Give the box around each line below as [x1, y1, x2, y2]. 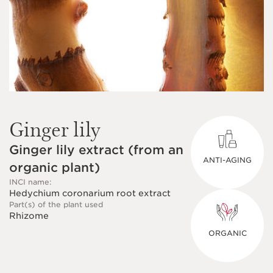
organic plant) [9, 160, 100, 175]
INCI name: [9, 177, 51, 186]
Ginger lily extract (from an [9, 143, 183, 157]
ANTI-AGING [203, 155, 252, 165]
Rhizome [9, 211, 49, 221]
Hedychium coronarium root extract [9, 188, 171, 198]
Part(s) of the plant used [9, 200, 103, 209]
